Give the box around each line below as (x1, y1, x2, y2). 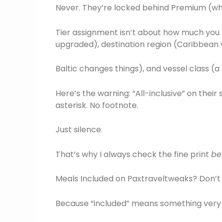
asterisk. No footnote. (55, 99, 138, 111)
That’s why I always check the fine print (55, 148, 211, 160)
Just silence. (55, 124, 103, 136)
